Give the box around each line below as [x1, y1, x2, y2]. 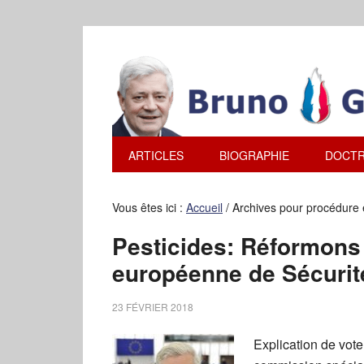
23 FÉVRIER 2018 [112, 300, 193, 314]
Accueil [186, 199, 223, 215]
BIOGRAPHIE [219, 147, 289, 163]
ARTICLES [128, 147, 184, 163]
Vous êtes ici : [112, 199, 186, 215]
